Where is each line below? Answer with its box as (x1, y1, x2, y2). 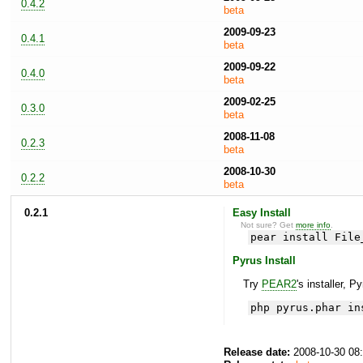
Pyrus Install (232, 254, 296, 267)
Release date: (224, 346, 290, 359)
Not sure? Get (241, 220, 297, 229)
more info (296, 220, 331, 229)
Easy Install (232, 206, 291, 219)
